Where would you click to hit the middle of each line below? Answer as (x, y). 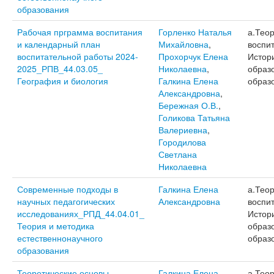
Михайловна (183, 44)
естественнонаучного (60, 238)
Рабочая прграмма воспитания (80, 32)
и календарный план (58, 44)
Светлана (177, 154)
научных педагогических (66, 201)
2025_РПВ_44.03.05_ (60, 68)
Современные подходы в (67, 189)
